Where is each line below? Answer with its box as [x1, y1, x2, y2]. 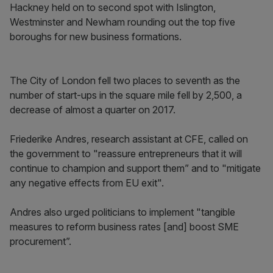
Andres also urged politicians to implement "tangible [10, 206, 235, 218]
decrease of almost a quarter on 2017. [10, 104, 175, 116]
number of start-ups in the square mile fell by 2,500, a [10, 89, 242, 101]
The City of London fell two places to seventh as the [10, 74, 240, 87]
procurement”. [10, 235, 74, 247]
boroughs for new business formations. [10, 30, 182, 43]
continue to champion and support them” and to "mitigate [10, 162, 261, 174]
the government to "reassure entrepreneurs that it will [10, 147, 242, 160]
